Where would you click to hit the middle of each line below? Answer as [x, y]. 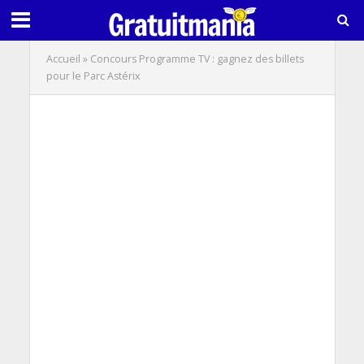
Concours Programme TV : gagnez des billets [197, 59]
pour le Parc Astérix [93, 76]
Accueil [63, 59]
